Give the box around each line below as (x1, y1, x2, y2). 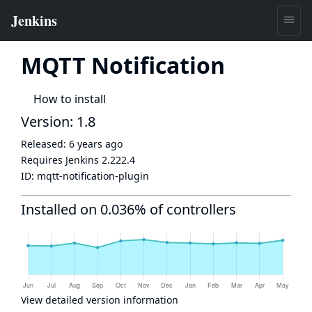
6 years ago (69, 137, 123, 150)
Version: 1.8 (21, 112, 95, 131)
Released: (21, 137, 69, 150)
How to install (33, 91, 106, 107)
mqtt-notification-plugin (37, 169, 149, 182)
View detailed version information (21, 293, 178, 306)
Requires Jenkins (21, 153, 102, 166)
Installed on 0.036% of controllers (21, 200, 236, 219)
